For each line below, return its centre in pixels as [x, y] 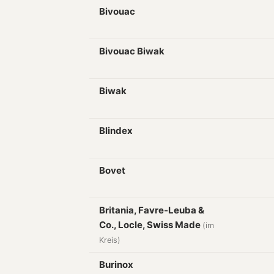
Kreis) [110, 240]
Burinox [116, 265]
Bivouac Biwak [132, 51]
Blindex [116, 131]
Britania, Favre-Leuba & [152, 210]
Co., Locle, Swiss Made [151, 225]
